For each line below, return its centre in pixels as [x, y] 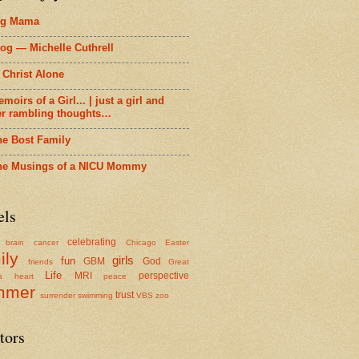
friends [41, 261]
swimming [95, 295]
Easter [177, 242]
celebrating [92, 242]
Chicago [141, 242]
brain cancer [32, 242]
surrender [58, 295]
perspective [164, 275]
